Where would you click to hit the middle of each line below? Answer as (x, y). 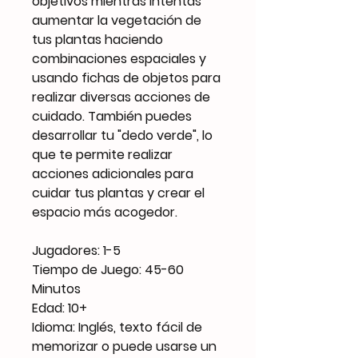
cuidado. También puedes (112, 116)
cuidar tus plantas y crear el (118, 193)
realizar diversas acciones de (121, 97)
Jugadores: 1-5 (76, 250)
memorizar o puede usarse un (124, 346)
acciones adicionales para (113, 173)
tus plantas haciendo (97, 39)
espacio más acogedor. (105, 212)
